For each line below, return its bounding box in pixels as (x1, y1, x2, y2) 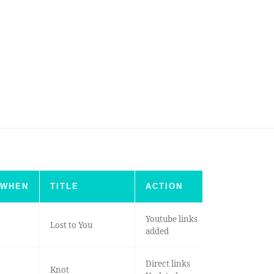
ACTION (145, 182, 183, 191)
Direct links (145, 258, 190, 270)
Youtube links (145, 213, 198, 225)
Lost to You (50, 220, 92, 231)
